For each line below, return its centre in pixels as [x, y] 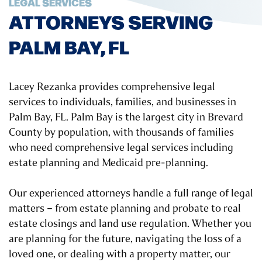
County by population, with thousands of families [121, 132]
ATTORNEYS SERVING [111, 21]
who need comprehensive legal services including [121, 148]
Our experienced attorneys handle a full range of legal [131, 193]
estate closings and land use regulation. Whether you [130, 224]
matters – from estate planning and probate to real [125, 208]
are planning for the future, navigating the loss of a [125, 239]
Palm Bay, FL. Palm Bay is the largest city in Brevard [126, 117]
